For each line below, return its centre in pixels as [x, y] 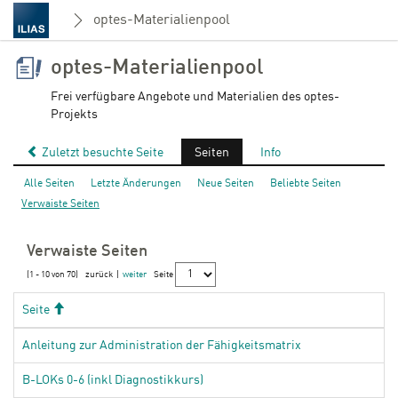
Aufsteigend [94, 307]
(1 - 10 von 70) [52, 275]
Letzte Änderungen [136, 184]
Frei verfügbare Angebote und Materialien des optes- [195, 97]
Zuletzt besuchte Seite [101, 153]
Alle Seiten [49, 184]
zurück [99, 275]
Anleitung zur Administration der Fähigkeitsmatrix [162, 346]
